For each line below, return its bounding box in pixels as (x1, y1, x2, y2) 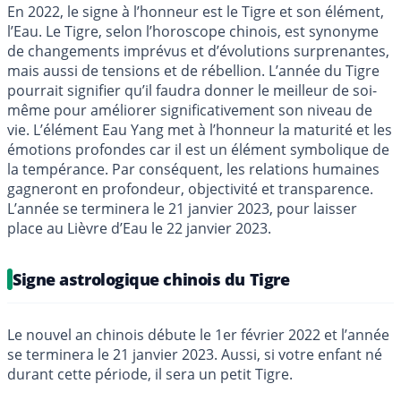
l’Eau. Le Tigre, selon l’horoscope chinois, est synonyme (7, 21, 379, 41)
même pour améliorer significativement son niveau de (7, 99, 372, 120)
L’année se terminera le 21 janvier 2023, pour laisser (7, 198, 357, 218)
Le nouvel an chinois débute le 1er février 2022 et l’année (7, 324, 389, 345)
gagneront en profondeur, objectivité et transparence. (7, 178, 373, 199)
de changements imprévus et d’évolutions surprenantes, (7, 40, 389, 61)
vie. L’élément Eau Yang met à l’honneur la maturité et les (7, 119, 392, 140)
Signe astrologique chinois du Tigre (13, 268, 290, 290)
